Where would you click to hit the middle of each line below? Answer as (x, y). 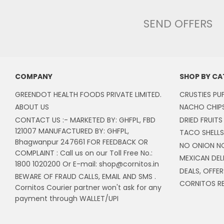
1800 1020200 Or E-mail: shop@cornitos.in (87, 164)
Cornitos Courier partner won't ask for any (88, 187)
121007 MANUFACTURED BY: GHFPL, (72, 131)
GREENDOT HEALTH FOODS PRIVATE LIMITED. (88, 94)
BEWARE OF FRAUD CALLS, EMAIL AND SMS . (85, 176)
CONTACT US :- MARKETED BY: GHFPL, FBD (85, 120)
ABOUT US (32, 107)
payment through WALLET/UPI (67, 198)
